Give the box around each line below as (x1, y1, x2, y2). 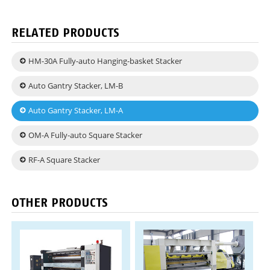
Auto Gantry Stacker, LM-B (28, 81, 124, 92)
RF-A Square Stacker (28, 155, 101, 166)
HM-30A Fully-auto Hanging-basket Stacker (28, 56, 183, 67)
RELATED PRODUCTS (11, 25, 120, 40)
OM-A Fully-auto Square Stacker (28, 130, 143, 141)
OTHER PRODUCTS (11, 195, 108, 210)
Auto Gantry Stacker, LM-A (28, 105, 124, 116)
